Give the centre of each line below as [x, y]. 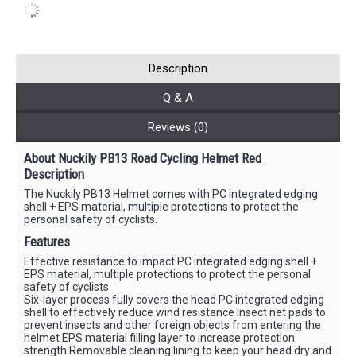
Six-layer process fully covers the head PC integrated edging [174, 299]
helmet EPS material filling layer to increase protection [159, 337]
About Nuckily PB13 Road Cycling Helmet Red [143, 158]
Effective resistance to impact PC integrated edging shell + [170, 261]
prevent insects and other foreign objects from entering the [172, 325]
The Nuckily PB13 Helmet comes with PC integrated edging [171, 193]
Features [47, 241]
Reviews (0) [178, 127]
